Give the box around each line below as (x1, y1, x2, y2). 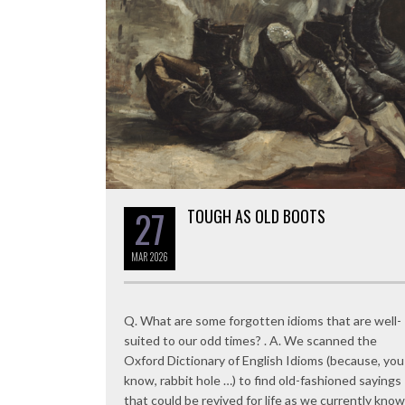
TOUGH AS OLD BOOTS (187, 203, 325, 228)
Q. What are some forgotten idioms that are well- (124, 312, 401, 328)
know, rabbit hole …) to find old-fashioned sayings (124, 372, 401, 388)
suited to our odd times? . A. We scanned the (124, 332, 377, 348)
